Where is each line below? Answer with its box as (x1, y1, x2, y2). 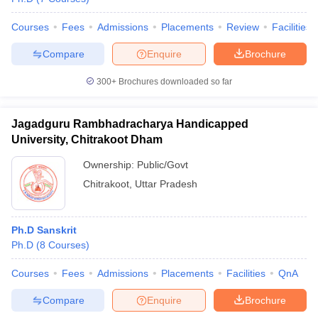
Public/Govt (137, 159, 188, 170)
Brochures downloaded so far (116, 77, 232, 87)
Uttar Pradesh (135, 178, 197, 190)
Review (226, 21, 259, 33)
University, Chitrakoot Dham (11, 133, 163, 146)
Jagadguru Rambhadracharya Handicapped (11, 118, 248, 130)
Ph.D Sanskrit (11, 224, 77, 236)
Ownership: (83, 159, 137, 170)
